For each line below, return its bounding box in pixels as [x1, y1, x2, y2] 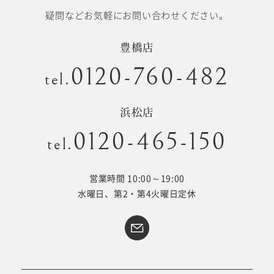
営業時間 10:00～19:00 [89, 171, 185, 184]
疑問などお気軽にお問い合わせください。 [45, 8, 229, 23]
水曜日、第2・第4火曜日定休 [78, 187, 196, 199]
